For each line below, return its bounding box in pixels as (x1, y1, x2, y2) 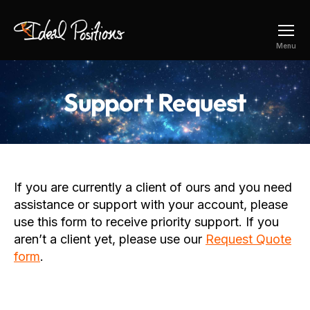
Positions (13, 53, 63, 70)
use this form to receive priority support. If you (14, 214, 279, 229)
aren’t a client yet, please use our (14, 231, 206, 246)
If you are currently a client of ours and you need (14, 179, 292, 194)
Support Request (64, 86, 246, 118)
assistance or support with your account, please (14, 197, 288, 212)
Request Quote (206, 231, 291, 246)
